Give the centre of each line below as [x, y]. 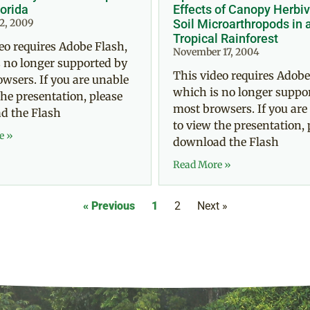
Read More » [202, 165]
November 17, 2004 [216, 52]
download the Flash [226, 142]
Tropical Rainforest [226, 39]
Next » [212, 206]
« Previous [109, 206]
